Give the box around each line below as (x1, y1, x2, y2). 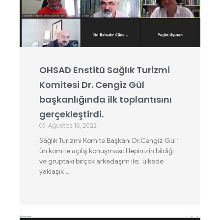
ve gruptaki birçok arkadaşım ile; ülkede (39, 157, 164, 165)
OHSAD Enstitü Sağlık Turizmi (39, 64, 170, 76)
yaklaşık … (39, 167, 70, 176)
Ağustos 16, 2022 (48, 121, 97, 130)
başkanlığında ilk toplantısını (39, 93, 172, 106)
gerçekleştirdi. (39, 108, 104, 120)
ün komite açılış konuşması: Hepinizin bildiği (39, 146, 174, 155)
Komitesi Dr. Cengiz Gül (39, 79, 144, 91)
